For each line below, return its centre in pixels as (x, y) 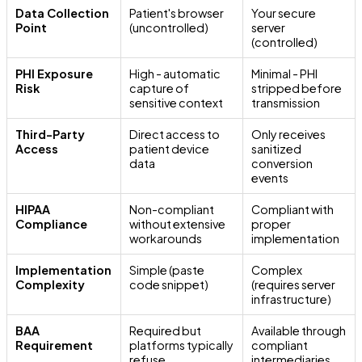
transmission (286, 102)
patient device (170, 148)
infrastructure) (292, 299)
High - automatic (175, 73)
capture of (160, 88)
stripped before (297, 88)
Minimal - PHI (285, 73)
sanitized (277, 148)
